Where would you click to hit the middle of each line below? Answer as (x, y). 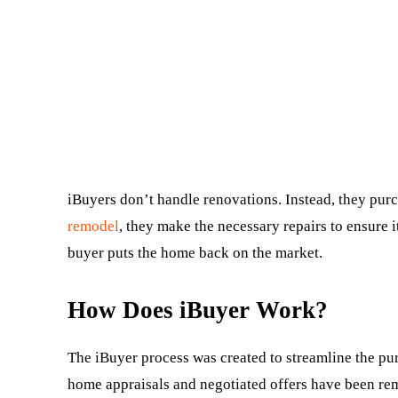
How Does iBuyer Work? (198, 310)
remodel (93, 226)
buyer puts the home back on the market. (195, 252)
